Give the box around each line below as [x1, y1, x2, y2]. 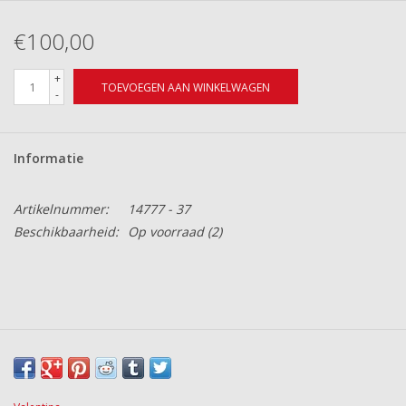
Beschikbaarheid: [14, 223, 119, 241]
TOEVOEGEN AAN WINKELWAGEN [101, 80, 270, 96]
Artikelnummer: [14, 200, 109, 218]
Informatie [14, 150, 83, 168]
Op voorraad [128, 223, 204, 241]
